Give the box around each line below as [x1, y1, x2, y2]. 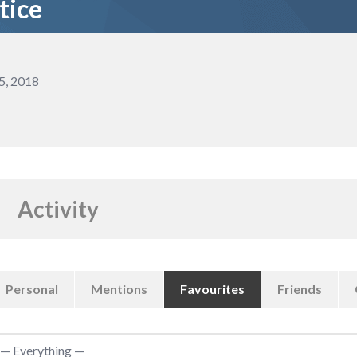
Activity [18, 195, 100, 223]
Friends [277, 281, 323, 297]
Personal [6, 281, 59, 297]
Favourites [180, 281, 245, 297]
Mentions [91, 281, 148, 297]
